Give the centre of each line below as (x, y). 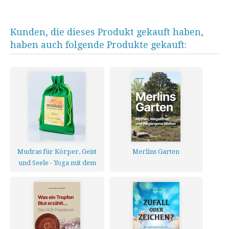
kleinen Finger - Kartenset (57, 174)
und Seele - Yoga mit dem (57, 163)
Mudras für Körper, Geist (57, 152)
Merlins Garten (156, 152)
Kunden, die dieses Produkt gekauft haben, (107, 32)
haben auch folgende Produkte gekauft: (98, 45)
